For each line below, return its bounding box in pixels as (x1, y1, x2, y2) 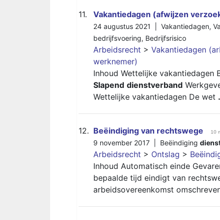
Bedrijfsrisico (145, 34, 186, 42)
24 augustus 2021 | (93, 22, 161, 30)
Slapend (93, 80, 124, 90)
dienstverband (127, 80, 183, 90)
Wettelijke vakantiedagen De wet (93, 92, 218, 102)
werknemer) (93, 56, 137, 66)
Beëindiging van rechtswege (93, 126, 203, 136)
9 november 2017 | (93, 138, 160, 147)
